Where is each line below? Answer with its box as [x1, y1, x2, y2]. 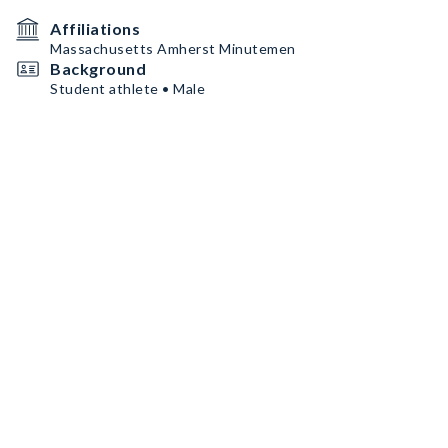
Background [50, 59, 146, 78]
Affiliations [50, 19, 140, 38]
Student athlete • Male [50, 80, 205, 97]
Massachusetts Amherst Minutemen [50, 40, 296, 57]
